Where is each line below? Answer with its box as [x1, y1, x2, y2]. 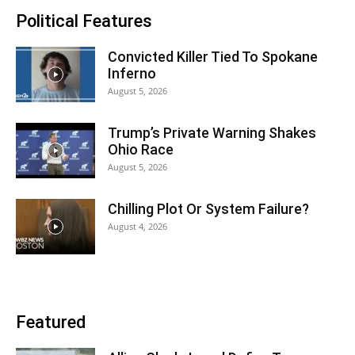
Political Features [16, 10, 152, 31]
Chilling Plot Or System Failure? [108, 200, 309, 217]
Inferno [108, 64, 156, 82]
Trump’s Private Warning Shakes [108, 124, 316, 141]
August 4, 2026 [108, 219, 167, 232]
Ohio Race [108, 140, 174, 158]
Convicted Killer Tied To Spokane [108, 48, 318, 65]
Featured [16, 311, 86, 332]
